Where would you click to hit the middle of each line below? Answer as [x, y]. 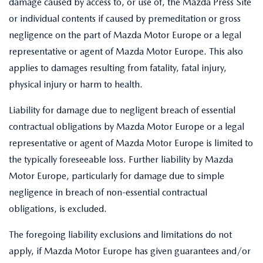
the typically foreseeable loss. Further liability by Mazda [121, 159]
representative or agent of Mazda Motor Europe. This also [126, 51]
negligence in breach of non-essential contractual [108, 192]
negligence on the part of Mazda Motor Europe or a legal [125, 35]
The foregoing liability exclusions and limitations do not [120, 235]
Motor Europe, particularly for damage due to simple [117, 176]
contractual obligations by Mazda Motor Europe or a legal [127, 127]
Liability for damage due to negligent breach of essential [122, 110]
